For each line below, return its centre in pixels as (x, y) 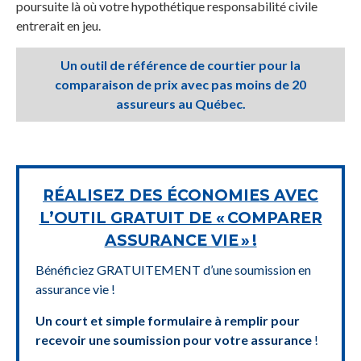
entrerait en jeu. (58, 26)
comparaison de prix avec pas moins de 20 (180, 85)
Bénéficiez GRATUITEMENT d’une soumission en (173, 270)
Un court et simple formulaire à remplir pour (168, 321)
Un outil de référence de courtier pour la (180, 65)
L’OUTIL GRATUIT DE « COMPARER (180, 218)
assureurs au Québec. (180, 104)
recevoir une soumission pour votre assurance (174, 340)
